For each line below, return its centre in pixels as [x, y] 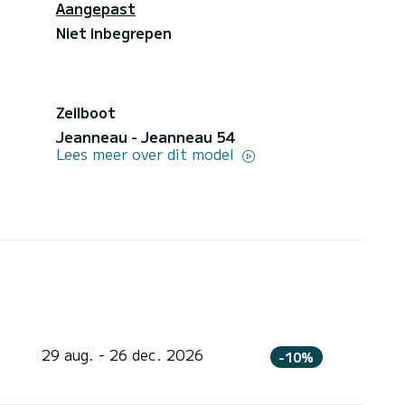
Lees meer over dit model [147, 153]
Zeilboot [86, 112]
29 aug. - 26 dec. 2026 [122, 354]
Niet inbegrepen [114, 32]
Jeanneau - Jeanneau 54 [145, 136]
